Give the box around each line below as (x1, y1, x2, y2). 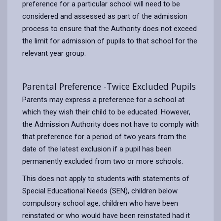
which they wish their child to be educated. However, (22, 107, 190, 116)
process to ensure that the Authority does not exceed (22, 24, 197, 33)
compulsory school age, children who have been (22, 198, 178, 208)
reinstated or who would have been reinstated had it (22, 211, 190, 220)
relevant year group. (22, 48, 86, 58)
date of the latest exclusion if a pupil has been (22, 144, 172, 153)
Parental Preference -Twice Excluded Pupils (22, 80, 196, 92)
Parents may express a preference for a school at (22, 95, 184, 104)
